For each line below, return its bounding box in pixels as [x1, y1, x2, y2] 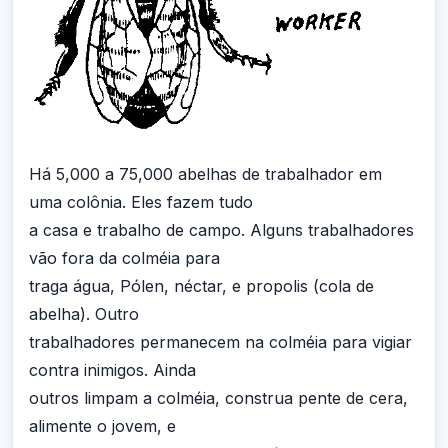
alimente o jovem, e [29, 415, 176, 436]
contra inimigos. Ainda [29, 359, 196, 380]
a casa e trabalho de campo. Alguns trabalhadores [29, 219, 414, 240]
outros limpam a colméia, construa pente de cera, [29, 387, 408, 408]
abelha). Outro [29, 303, 139, 324]
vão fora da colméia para [29, 247, 220, 268]
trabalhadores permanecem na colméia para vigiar [29, 331, 412, 352]
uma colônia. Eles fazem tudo [29, 191, 253, 212]
